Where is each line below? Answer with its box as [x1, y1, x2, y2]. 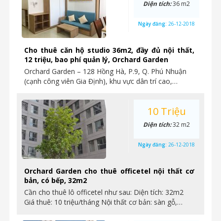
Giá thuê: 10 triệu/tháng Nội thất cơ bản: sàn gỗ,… [24, 197, 183, 207]
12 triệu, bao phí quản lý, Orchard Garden [24, 55, 168, 64]
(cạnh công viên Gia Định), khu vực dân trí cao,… [24, 76, 178, 86]
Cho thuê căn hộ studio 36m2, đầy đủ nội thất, [24, 45, 194, 55]
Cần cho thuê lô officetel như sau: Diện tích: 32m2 [24, 187, 184, 197]
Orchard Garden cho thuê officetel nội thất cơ [24, 166, 194, 176]
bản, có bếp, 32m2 [24, 176, 87, 185]
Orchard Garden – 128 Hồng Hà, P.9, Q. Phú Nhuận [24, 67, 186, 76]
